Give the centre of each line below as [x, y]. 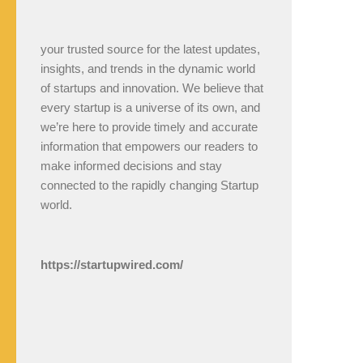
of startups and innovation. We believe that [152, 88]
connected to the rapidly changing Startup [149, 185]
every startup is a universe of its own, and [150, 107]
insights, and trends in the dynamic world [148, 68]
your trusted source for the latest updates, [150, 49]
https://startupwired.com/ [112, 265]
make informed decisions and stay [131, 166]
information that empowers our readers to [149, 146]
